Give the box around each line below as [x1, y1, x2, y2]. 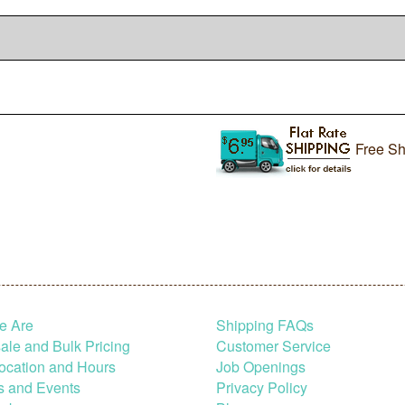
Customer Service [216, 334, 331, 356]
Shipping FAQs [216, 314, 314, 335]
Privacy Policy [216, 376, 307, 398]
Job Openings [216, 355, 306, 377]
